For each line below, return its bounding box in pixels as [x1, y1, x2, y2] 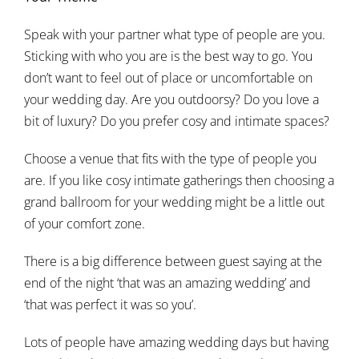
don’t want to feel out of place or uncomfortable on [24, 69, 313, 87]
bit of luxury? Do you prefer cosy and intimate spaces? [24, 112, 329, 130]
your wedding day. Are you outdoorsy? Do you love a [24, 91, 319, 108]
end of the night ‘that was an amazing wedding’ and [24, 274, 311, 292]
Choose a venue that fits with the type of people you [24, 150, 317, 167]
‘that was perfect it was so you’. [24, 296, 196, 313]
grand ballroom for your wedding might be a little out [24, 193, 325, 211]
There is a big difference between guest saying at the [24, 252, 322, 270]
